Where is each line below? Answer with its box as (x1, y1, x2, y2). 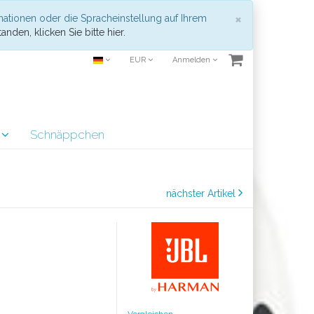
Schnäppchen (30, 128, 104, 142)
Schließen (241, 9, 310, 27)
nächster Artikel (166, 188, 238, 199)
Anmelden (172, 55, 212, 64)
